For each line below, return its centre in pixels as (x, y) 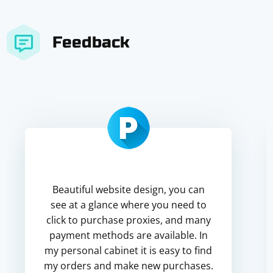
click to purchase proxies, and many (128, 220)
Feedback (91, 42)
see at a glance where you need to (128, 205)
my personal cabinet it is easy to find (129, 250)
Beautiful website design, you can (128, 190)
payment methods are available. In (128, 235)
